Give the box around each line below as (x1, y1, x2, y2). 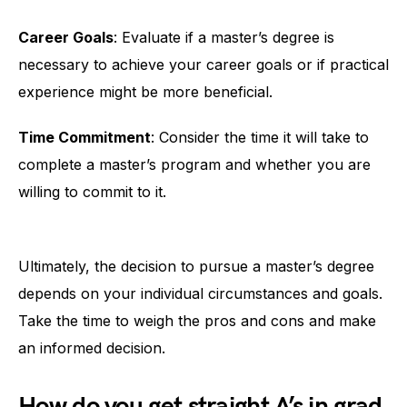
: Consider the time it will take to (151, 127, 369, 146)
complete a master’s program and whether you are (18, 154, 371, 174)
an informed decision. (18, 338, 165, 357)
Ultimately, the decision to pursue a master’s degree (18, 256, 374, 275)
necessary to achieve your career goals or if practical (18, 55, 389, 74)
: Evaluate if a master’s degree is (114, 27, 334, 46)
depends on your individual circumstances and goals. (18, 283, 382, 303)
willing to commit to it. (18, 182, 166, 201)
